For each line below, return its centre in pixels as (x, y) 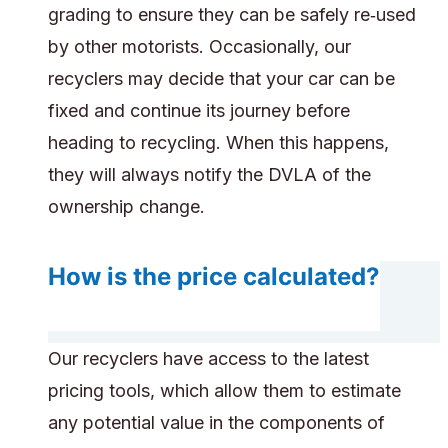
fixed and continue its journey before (199, 111)
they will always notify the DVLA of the (209, 175)
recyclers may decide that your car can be (221, 79)
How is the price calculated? (214, 277)
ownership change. (126, 207)
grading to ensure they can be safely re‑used (232, 15)
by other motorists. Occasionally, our (199, 47)
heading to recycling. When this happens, (218, 143)
